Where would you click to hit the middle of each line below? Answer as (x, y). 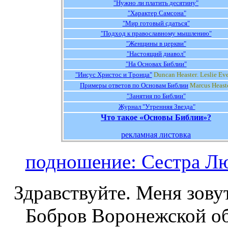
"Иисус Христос (99, 75)
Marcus (200, 85)
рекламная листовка (156, 135)
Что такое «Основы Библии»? (156, 117)
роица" (142, 75)
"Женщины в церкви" (156, 44)
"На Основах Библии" (156, 64)
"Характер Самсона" (157, 13)
